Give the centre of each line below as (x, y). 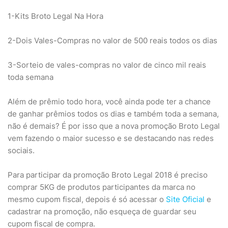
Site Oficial (185, 199)
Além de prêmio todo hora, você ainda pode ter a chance (109, 102)
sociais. (21, 150)
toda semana (31, 77)
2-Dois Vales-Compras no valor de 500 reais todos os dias (112, 40)
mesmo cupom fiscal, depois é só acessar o (87, 199)
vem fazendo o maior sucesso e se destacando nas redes (111, 138)
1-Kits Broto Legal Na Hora (55, 16)
